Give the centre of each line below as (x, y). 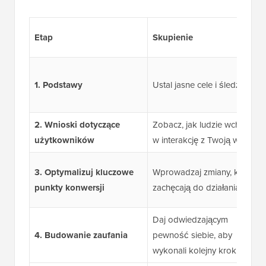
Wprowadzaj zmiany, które (203, 172)
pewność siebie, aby (192, 235)
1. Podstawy (58, 85)
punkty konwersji (69, 188)
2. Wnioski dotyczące (77, 125)
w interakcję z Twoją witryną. (207, 140)
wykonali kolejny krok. (195, 251)
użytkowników (64, 140)
